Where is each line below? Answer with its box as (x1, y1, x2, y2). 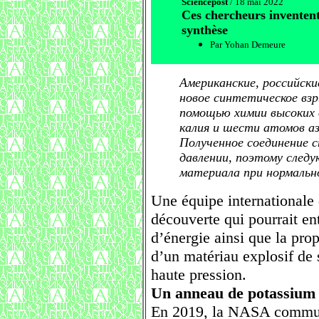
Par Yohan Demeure (210, 39, 286, 50)
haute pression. (151, 266, 246, 283)
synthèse (182, 23, 228, 37)
